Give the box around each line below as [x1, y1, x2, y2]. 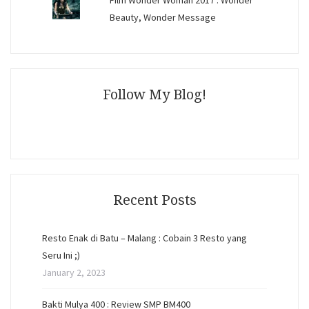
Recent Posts [112, 192, 197, 209]
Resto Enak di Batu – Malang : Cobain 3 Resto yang [42, 232, 247, 245]
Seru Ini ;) [42, 249, 80, 262]
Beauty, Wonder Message [109, 11, 216, 24]
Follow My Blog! [103, 86, 206, 103]
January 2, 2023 [42, 266, 106, 279]
